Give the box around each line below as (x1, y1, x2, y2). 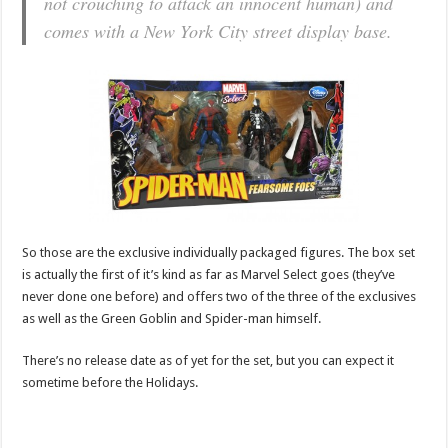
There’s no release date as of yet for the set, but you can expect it (22, 353, 395, 369)
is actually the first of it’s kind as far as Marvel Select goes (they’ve (22, 267, 396, 283)
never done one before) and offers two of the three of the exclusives (22, 289, 417, 305)
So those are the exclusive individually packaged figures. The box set (22, 245, 416, 261)
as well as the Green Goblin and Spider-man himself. (22, 311, 322, 327)
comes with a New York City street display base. (44, 19, 393, 44)
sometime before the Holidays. (22, 375, 199, 391)
